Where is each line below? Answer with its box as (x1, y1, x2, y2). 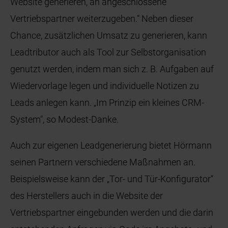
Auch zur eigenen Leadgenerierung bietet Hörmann (10, 140, 212, 151)
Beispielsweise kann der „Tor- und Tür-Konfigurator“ (10, 174, 214, 185)
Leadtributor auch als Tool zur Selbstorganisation (10, 47, 207, 58)
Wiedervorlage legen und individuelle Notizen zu (10, 80, 199, 92)
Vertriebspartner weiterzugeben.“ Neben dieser (10, 13, 194, 24)
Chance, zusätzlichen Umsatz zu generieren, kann (10, 30, 208, 41)
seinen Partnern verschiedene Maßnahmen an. (10, 157, 196, 168)
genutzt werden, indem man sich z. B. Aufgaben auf (10, 64, 214, 75)
